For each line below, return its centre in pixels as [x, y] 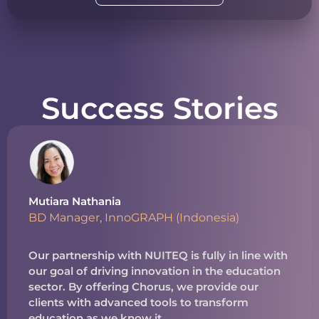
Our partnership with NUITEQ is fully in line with [158, 255]
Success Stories [159, 108]
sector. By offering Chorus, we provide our [143, 286]
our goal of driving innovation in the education [155, 271]
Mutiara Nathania [75, 201]
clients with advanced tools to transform [138, 302]
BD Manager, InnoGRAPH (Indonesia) [134, 217]
